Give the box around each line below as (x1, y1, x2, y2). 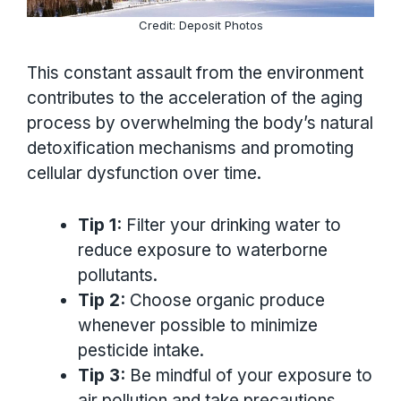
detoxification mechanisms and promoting (27, 138, 354, 159)
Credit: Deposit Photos (138, 17, 263, 32)
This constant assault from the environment (27, 63, 363, 84)
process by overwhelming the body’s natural (27, 113, 373, 134)
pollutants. (78, 265, 158, 286)
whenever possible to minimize (78, 315, 318, 337)
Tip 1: (78, 215, 122, 236)
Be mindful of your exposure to (125, 365, 372, 387)
